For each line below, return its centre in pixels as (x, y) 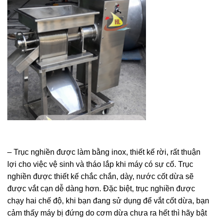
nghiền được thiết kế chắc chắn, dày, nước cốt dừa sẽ (100, 177)
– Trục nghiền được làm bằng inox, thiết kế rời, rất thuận (104, 152)
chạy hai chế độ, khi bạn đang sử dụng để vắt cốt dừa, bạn (108, 201)
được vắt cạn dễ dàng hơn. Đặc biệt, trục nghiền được (101, 189)
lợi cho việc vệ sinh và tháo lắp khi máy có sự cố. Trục (100, 164)
